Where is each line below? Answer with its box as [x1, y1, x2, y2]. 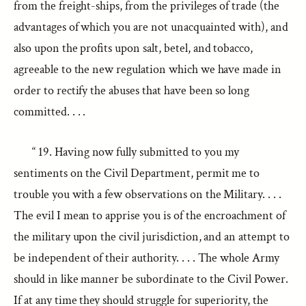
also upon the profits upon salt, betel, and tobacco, [14, 40, 253, 56]
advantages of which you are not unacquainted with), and [14, 19, 289, 35]
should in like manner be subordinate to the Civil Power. [14, 271, 288, 287]
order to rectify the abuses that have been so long [14, 83, 250, 98]
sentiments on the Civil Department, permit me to [14, 165, 260, 181]
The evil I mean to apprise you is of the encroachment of [14, 208, 286, 223]
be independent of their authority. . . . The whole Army [14, 250, 280, 266]
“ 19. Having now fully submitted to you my [32, 144, 239, 160]
